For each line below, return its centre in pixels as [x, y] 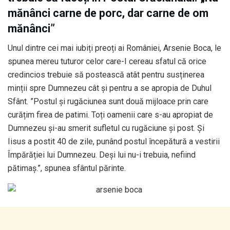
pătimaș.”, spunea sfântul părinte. [67, 168]
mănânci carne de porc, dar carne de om [108, 13]
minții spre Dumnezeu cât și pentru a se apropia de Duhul [110, 88]
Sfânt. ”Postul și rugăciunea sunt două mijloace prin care [108, 102]
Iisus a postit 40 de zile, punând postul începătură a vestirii [114, 142]
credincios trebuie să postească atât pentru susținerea [106, 75]
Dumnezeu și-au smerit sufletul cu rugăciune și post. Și [106, 128]
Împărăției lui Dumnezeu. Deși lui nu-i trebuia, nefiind [102, 155]
